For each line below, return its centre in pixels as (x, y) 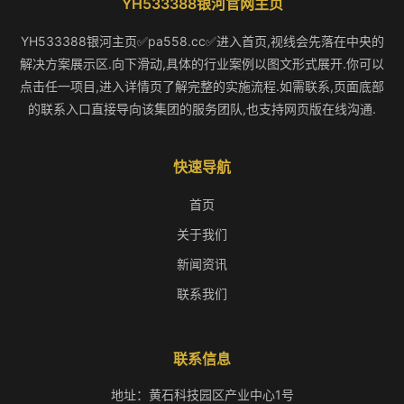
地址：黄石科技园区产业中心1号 (202, 395)
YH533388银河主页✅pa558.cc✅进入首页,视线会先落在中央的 (202, 41)
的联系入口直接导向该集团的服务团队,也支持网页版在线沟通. (202, 109)
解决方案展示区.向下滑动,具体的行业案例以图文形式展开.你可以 (202, 64)
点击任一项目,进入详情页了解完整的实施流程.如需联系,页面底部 (202, 86)
